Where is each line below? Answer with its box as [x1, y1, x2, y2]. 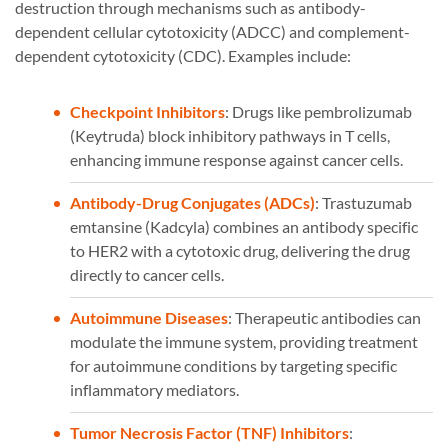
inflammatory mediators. [70, 380, 239, 400]
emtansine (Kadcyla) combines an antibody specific [70, 217, 418, 237]
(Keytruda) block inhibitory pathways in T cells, [70, 126, 390, 146]
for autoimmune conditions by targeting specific [70, 356, 397, 376]
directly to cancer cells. [70, 265, 224, 285]
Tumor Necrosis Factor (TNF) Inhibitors [70, 423, 349, 443]
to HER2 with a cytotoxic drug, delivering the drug [70, 241, 410, 261]
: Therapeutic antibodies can [228, 308, 421, 328]
